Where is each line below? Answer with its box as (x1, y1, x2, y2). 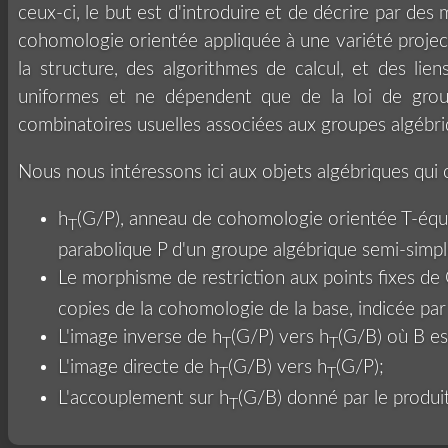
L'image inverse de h (58, 327, 222, 347)
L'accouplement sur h (58, 389, 229, 409)
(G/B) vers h (228, 358, 327, 378)
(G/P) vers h (231, 327, 329, 347)
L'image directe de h (58, 358, 219, 378)
